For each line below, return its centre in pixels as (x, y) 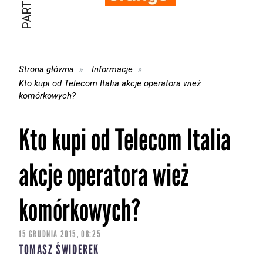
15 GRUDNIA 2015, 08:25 (60, 234)
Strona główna (46, 69)
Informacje (112, 69)
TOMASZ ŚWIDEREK (59, 250)
